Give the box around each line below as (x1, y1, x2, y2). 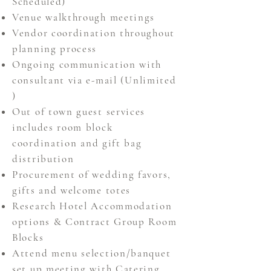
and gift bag (80, 137, 142, 149)
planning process (12, 42, 100, 55)
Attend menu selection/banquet (12, 247, 171, 260)
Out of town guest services (12, 105, 146, 118)
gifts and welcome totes (12, 184, 134, 197)
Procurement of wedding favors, (12, 168, 171, 181)
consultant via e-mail (12, 74, 121, 87)
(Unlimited (120, 74, 177, 87)
